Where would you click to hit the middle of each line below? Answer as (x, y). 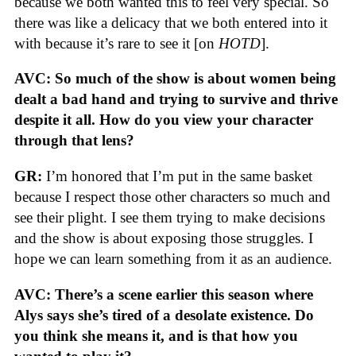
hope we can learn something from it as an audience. (173, 258)
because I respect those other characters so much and (172, 196)
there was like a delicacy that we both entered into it (171, 22)
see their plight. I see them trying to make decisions (170, 217)
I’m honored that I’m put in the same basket (177, 176)
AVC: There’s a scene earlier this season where (164, 294)
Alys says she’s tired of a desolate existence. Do (164, 315)
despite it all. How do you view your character (164, 120)
